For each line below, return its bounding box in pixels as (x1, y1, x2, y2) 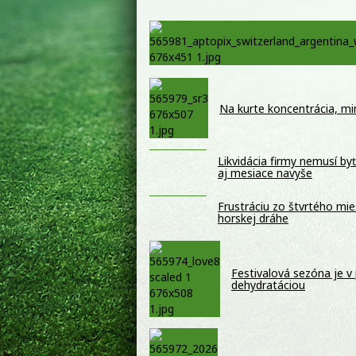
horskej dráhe (218, 211, 288, 226)
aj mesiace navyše (218, 165, 312, 181)
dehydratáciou (231, 277, 305, 293)
